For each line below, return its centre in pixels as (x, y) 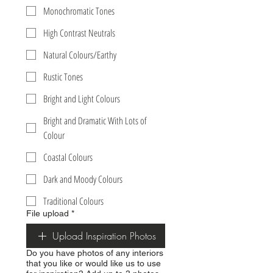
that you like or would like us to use (94, 264)
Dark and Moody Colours (83, 179)
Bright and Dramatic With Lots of (95, 121)
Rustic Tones (63, 77)
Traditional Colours (73, 201)
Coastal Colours (68, 158)
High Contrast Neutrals (79, 33)
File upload (48, 214)
